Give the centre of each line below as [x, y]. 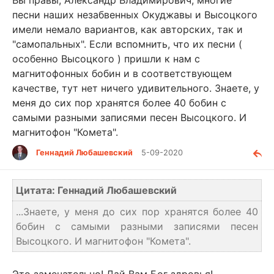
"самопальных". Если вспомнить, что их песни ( [127, 44]
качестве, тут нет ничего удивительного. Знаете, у [136, 88]
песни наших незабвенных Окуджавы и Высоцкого [135, 14]
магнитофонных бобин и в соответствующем [122, 73]
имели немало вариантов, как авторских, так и [128, 29]
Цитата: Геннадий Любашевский [96, 190]
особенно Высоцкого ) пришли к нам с [106, 58]
